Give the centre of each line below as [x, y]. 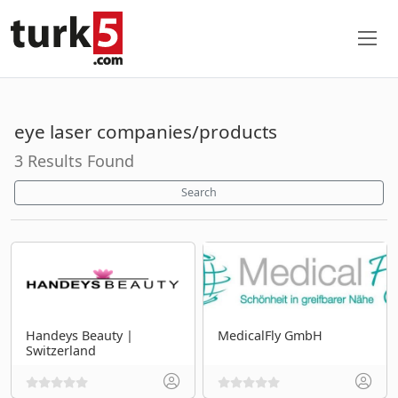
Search [199, 192]
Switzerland [61, 350]
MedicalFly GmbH [270, 335]
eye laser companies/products [146, 131]
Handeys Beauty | [80, 335]
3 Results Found [74, 160]
